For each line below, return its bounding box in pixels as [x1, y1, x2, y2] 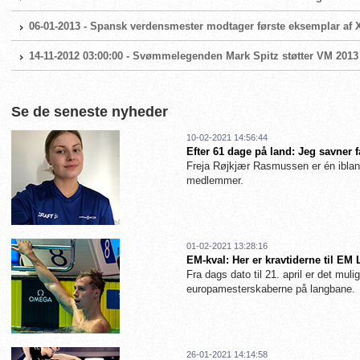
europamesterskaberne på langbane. [186, 283, 355, 295]
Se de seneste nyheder [11, 104, 168, 120]
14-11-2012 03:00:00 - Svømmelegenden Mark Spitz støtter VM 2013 [29, 50, 358, 62]
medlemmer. [186, 174, 243, 186]
